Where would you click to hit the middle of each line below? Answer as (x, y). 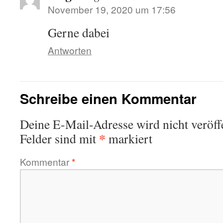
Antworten (70, 50)
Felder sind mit (59, 138)
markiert (129, 138)
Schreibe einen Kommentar (108, 98)
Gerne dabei (79, 32)
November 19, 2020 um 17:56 (112, 9)
